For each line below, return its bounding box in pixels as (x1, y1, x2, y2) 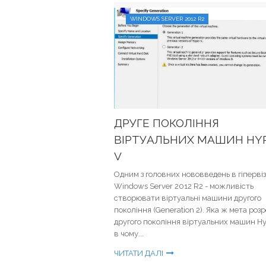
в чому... (114, 229, 144, 238)
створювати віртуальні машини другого (114, 194, 261, 202)
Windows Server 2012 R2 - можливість (114, 182, 254, 191)
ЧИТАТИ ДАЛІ (114, 249, 163, 258)
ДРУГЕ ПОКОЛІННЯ (114, 116, 219, 129)
